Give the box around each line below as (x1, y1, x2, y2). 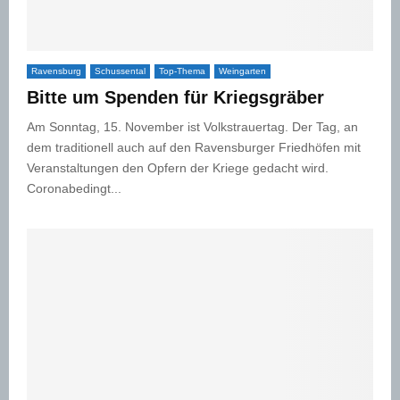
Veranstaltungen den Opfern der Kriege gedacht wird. (27, 160, 329, 175)
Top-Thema (159, 65, 205, 76)
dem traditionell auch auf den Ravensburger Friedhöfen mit (27, 139, 361, 154)
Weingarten (219, 65, 266, 76)
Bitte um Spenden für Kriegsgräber (27, 87, 324, 107)
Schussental (95, 65, 146, 76)
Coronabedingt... (27, 180, 121, 196)
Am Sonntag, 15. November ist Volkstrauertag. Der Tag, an (27, 119, 358, 134)
